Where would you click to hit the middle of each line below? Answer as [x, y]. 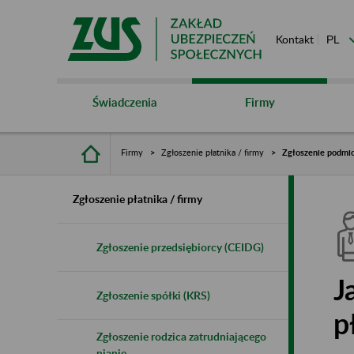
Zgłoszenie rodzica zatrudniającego [181, 336]
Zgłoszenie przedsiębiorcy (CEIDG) [180, 247]
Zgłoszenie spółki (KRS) [153, 295]
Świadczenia [124, 102]
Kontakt [295, 40]
